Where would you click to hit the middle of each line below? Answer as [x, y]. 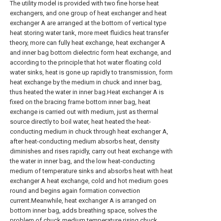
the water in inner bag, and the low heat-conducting [82, 161]
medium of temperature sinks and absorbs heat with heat [91, 171]
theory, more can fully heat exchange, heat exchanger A [88, 43]
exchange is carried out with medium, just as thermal [84, 112]
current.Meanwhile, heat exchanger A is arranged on [83, 201]
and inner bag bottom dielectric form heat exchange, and [91, 53]
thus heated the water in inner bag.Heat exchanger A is [87, 92]
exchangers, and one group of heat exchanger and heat [88, 13]
